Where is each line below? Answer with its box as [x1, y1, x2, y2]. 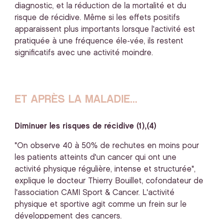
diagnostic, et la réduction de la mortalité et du [15, 2, 186, 10]
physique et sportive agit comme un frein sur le [15, 201, 187, 208]
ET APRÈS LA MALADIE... [15, 94, 137, 105]
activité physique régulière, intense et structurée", [15, 166, 196, 173]
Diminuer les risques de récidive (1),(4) [15, 123, 156, 130]
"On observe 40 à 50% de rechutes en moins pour [15, 142, 199, 150]
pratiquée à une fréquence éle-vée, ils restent [15, 38, 183, 45]
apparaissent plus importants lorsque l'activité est [15, 26, 195, 33]
